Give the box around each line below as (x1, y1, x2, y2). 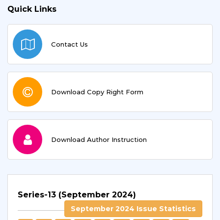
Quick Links (7, 4, 56, 14)
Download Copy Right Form (51, 88, 143, 96)
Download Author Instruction (51, 136, 147, 143)
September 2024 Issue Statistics (71, 204, 196, 213)
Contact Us (51, 40, 88, 48)
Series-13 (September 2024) (18, 190, 136, 199)
